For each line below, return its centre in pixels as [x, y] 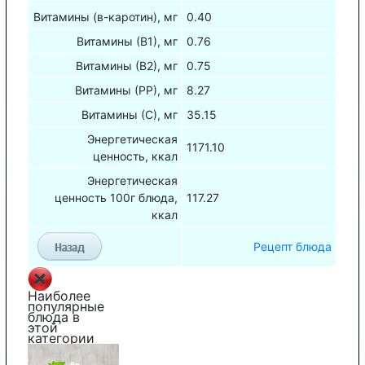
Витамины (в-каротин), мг [106, 16]
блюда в [54, 317]
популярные [66, 306]
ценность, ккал [136, 156]
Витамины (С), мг [130, 114]
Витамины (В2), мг [127, 65]
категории [62, 338]
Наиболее [59, 295]
